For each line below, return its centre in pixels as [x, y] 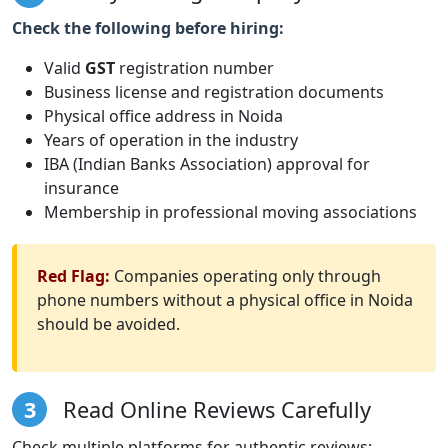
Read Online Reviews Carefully [214, 409]
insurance [81, 187]
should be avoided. [108, 323]
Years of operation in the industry [171, 139]
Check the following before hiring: [148, 27]
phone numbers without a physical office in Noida [225, 299]
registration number [194, 67]
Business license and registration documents [214, 91]
